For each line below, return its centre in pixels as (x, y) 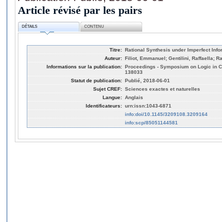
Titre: (116, 50)
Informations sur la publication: (84, 66)
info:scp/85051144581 (151, 122)
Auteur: (113, 58)
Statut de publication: (96, 80)
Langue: (112, 97)
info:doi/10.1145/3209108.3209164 (166, 114)
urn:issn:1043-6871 (148, 106)
